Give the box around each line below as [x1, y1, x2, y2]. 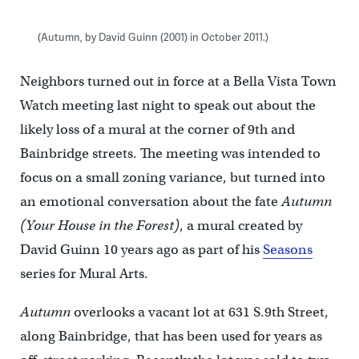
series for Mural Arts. [19, 264, 148, 282]
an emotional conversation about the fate [19, 192, 281, 210]
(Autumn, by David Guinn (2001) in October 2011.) [37, 29, 268, 44]
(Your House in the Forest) [19, 216, 179, 234]
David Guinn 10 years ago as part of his [19, 240, 263, 258]
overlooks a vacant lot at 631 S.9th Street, [73, 303, 329, 321]
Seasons [262, 240, 313, 258]
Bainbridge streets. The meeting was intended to [19, 144, 321, 162]
